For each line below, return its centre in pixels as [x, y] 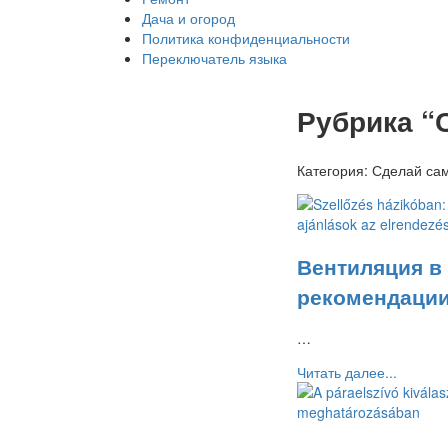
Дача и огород [188, 18]
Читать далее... [347, 372]
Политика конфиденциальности [246, 38]
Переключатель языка [214, 58]
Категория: [334, 169]
